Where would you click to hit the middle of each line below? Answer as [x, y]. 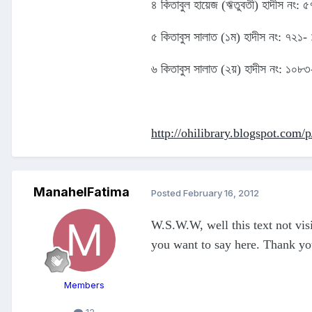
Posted [167, 193]
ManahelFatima [81, 192]
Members [84, 285]
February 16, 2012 [221, 193]
